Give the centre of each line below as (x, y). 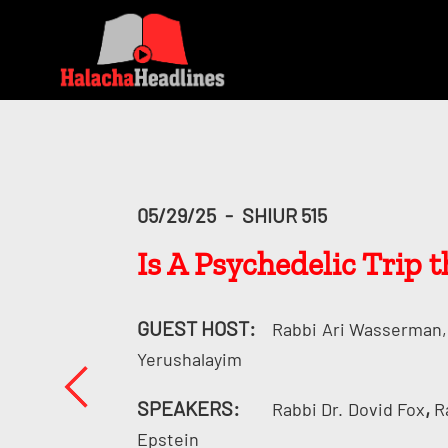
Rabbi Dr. (307, 409)
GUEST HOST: (196, 328)
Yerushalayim (189, 359)
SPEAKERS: (188, 408)
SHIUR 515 (284, 215)
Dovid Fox (386, 409)
